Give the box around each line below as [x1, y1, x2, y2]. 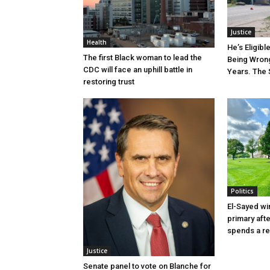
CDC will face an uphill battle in [83, 64, 192, 74]
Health [87, 37, 107, 46]
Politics [231, 187, 254, 196]
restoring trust [83, 77, 134, 86]
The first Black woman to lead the [83, 52, 202, 62]
